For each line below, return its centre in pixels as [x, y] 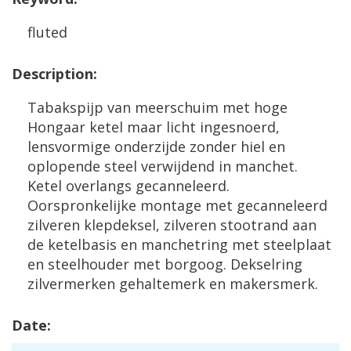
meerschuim [177, 107]
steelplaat [297, 244]
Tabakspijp [65, 107]
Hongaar [56, 127]
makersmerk [272, 284]
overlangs [99, 186]
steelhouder [89, 264]
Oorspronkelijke [82, 205]
